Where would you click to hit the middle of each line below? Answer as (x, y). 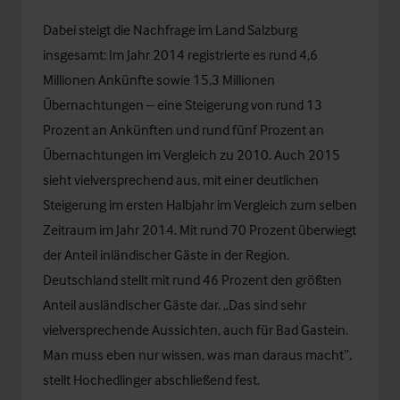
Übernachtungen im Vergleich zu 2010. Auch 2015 (192, 154)
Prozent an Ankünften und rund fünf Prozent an (183, 129)
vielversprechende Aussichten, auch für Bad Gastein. (196, 329)
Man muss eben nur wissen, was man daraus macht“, (197, 354)
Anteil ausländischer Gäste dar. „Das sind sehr (175, 304)
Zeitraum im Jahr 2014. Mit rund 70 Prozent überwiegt (200, 229)
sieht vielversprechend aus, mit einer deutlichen (181, 179)
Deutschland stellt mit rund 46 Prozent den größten (192, 279)
